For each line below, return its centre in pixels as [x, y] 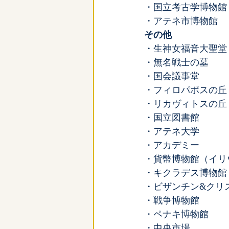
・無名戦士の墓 [176, 62]
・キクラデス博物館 [186, 173]
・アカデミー [172, 145]
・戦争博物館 [172, 200]
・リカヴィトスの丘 [186, 104]
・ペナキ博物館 [176, 214]
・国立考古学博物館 [186, 7]
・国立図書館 [172, 118]
